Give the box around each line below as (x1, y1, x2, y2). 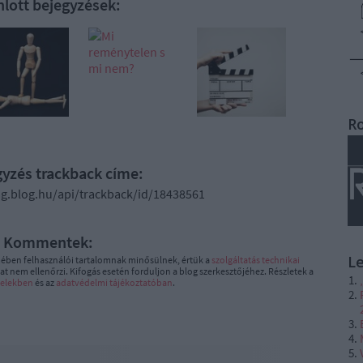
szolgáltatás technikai (211, 254, 300, 266)
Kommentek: (2, 232, 93, 252)
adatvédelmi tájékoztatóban (55, 276, 173, 288)
